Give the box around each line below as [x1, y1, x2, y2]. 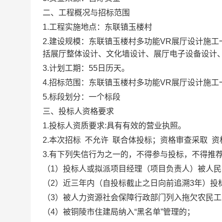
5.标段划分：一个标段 [43, 93, 120, 101]
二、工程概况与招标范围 [43, 8, 130, 17]
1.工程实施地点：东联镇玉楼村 [43, 23, 152, 31]
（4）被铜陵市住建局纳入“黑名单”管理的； [43, 208, 195, 216]
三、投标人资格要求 [43, 107, 114, 115]
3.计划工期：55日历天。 [43, 64, 129, 72]
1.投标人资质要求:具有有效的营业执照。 [43, 121, 186, 130]
